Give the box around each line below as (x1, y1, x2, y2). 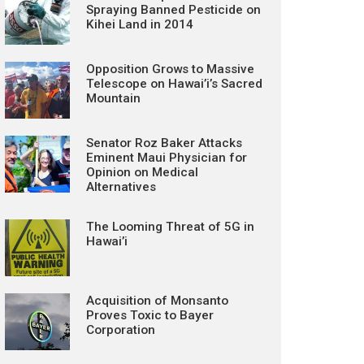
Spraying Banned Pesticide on (86, 2, 261, 17)
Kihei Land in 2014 (86, 17, 193, 32)
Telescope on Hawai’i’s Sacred (86, 76, 262, 91)
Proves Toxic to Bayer (86, 308, 214, 323)
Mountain (86, 91, 141, 106)
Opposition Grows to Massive (86, 62, 254, 76)
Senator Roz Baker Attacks (86, 136, 242, 150)
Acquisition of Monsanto (86, 293, 228, 308)
